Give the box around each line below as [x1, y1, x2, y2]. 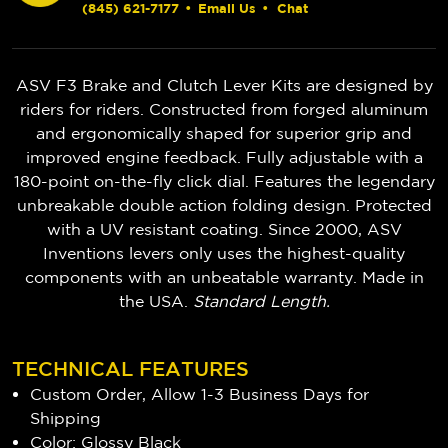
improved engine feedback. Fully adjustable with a [25, 147, 423, 166]
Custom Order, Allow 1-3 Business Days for [30, 384, 370, 403]
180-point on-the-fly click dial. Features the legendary [13, 171, 435, 190]
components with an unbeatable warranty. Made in [24, 267, 424, 286]
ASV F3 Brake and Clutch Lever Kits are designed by [15, 75, 433, 94]
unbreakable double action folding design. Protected [16, 195, 432, 214]
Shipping [30, 408, 102, 427]
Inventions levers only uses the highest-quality [43, 243, 405, 262]
